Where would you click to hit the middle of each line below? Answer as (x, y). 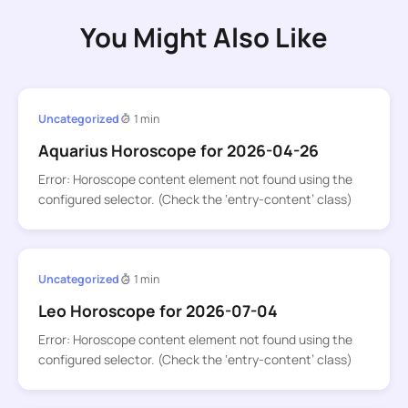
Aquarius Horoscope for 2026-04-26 (178, 150)
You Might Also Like (204, 38)
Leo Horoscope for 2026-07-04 (158, 311)
